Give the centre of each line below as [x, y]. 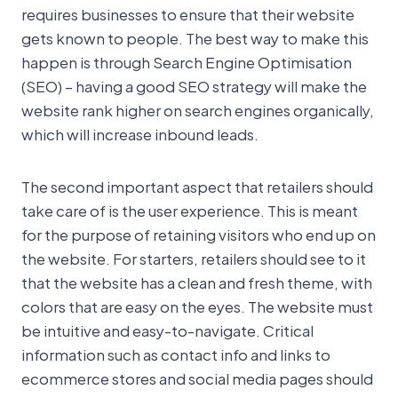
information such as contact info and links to [176, 354]
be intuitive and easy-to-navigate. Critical [167, 330]
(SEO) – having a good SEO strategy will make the [194, 86]
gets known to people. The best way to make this [195, 38]
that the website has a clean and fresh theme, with [197, 282]
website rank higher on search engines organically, [198, 110]
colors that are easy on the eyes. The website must [197, 306]
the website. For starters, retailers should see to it [194, 258]
